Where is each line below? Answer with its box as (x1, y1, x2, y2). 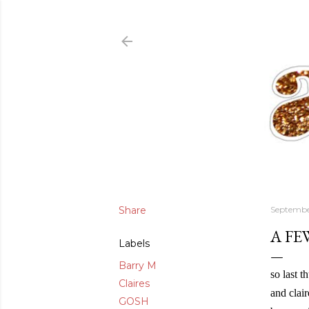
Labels (119, 237, 150, 250)
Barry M (119, 259, 157, 272)
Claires (119, 277, 150, 290)
